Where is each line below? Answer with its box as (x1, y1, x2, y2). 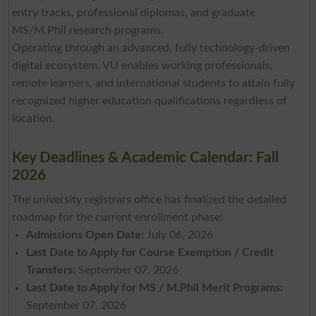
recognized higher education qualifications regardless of (11, 95, 287, 107)
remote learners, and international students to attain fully (11, 77, 295, 89)
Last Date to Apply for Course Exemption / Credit (25, 246, 274, 258)
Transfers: (25, 264, 75, 276)
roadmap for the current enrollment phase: (11, 211, 229, 223)
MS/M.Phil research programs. (11, 24, 169, 36)
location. (11, 112, 61, 124)
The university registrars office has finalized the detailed (11, 193, 286, 205)
